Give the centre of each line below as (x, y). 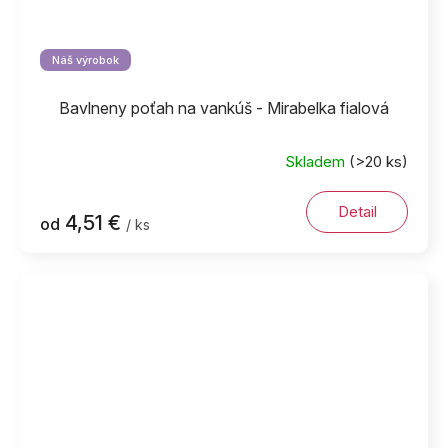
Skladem (317, 162)
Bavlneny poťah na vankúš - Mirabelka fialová (224, 107)
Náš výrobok (85, 59)
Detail (357, 211)
